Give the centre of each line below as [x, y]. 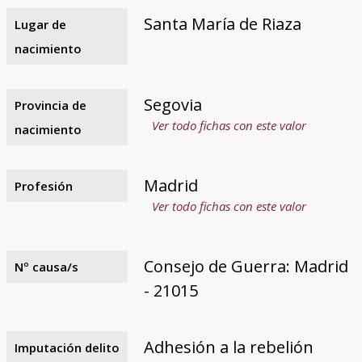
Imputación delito [67, 347]
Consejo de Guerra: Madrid [246, 266]
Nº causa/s [46, 266]
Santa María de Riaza [222, 23]
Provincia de [50, 105]
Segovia [173, 104]
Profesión [43, 185]
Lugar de [40, 24]
